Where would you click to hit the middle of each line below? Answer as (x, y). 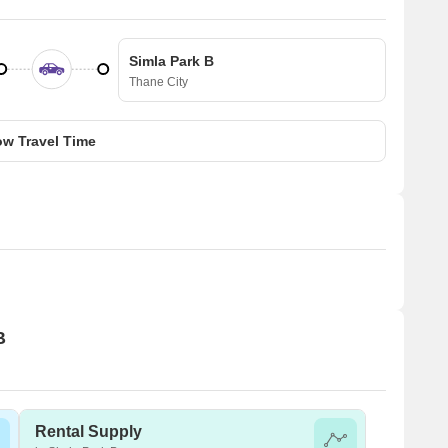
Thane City (158, 81)
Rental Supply (88, 431)
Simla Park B (171, 60)
